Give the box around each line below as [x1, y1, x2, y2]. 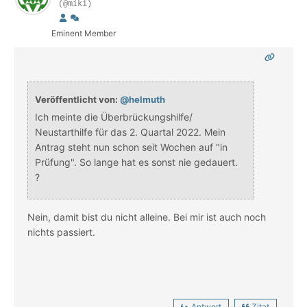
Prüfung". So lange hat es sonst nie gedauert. [35, 156, 238, 169]
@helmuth [120, 94, 165, 106]
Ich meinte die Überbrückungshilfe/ [35, 111, 193, 123]
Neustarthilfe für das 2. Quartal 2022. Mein [35, 126, 225, 138]
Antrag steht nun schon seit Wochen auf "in [35, 141, 228, 153]
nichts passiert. [27, 226, 98, 238]
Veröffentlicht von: [35, 94, 120, 106]
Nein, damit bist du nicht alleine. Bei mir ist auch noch [27, 211, 266, 223]
